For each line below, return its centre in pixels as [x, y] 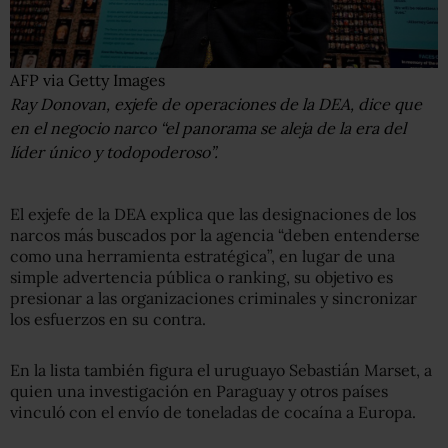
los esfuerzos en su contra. [108, 319]
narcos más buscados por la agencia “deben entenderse [215, 235]
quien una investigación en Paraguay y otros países [199, 391]
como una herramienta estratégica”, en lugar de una [202, 256]
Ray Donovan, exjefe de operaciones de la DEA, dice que [216, 104]
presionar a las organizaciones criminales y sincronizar [213, 298]
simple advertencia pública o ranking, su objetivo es [201, 277]
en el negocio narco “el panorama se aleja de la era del [208, 128]
